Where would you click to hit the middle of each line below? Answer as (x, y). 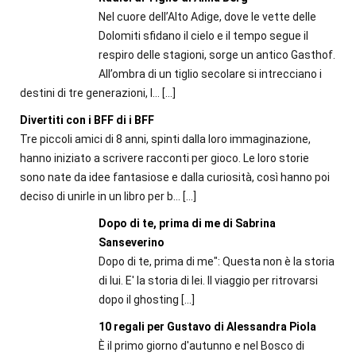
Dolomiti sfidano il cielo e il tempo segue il (203, 36)
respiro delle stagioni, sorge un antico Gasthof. (217, 55)
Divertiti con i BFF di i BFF (87, 120)
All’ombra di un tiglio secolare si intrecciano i (210, 74)
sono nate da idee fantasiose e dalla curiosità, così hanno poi (175, 178)
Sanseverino (131, 243)
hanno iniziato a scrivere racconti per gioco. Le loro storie (164, 159)
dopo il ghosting (138, 300)
